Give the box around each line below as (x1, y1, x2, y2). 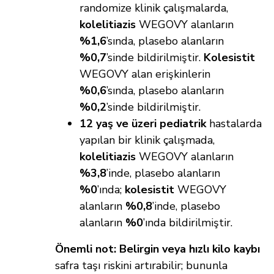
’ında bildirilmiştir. (143, 215, 232, 231)
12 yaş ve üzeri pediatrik (80, 116, 206, 131)
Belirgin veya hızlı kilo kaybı (119, 242, 260, 257)
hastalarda (206, 116, 262, 131)
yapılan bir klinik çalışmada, (80, 133, 215, 148)
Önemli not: (55, 242, 116, 257)
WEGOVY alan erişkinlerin (80, 67, 210, 82)
